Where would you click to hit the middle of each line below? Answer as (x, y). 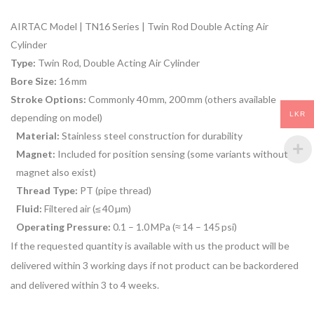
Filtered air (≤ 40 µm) (87, 209)
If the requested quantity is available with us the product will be (150, 246)
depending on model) (56, 118)
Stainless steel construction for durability (151, 136)
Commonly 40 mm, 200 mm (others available (181, 100)
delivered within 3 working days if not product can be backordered (155, 266)
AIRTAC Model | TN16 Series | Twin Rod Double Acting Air (139, 27)
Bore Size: (34, 81)
